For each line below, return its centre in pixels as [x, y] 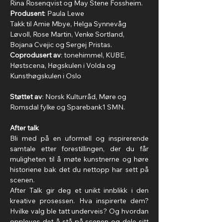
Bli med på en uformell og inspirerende [79, 138]
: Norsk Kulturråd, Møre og [85, 97]
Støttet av [26, 97]
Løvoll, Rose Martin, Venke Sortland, [68, 34]
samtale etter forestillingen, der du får [79, 149]
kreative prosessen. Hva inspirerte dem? [79, 201]
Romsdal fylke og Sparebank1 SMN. [67, 107]
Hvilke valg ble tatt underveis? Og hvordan [79, 211]
